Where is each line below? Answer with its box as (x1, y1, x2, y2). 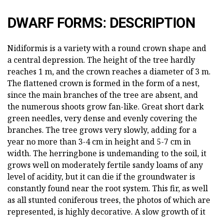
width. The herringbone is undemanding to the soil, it (7, 147, 206, 159)
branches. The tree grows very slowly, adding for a (7, 124, 197, 135)
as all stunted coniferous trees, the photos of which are (7, 194, 210, 205)
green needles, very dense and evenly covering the (7, 112, 197, 124)
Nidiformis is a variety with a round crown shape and (7, 42, 206, 54)
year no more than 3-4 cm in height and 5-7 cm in (7, 136, 191, 147)
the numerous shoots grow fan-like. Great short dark (7, 101, 204, 112)
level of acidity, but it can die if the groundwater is (7, 171, 195, 182)
